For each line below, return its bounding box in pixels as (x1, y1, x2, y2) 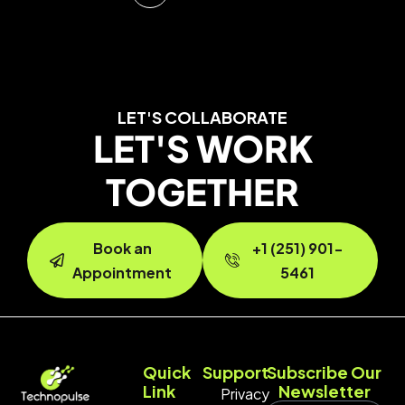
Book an (92, 239, 152, 259)
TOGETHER (106, 168, 299, 215)
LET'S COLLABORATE (118, 107, 287, 128)
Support (202, 362, 268, 383)
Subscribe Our (267, 362, 382, 383)
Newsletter (278, 381, 371, 402)
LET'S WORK (92, 125, 313, 172)
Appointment (72, 263, 172, 283)
